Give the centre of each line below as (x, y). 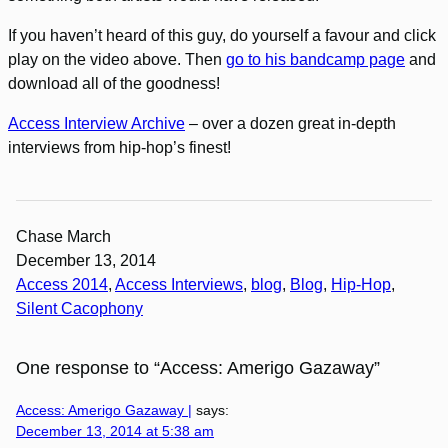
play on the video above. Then (117, 60)
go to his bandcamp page (315, 60)
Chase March (63, 237)
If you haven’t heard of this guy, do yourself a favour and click (222, 36)
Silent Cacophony (79, 309)
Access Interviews (179, 285)
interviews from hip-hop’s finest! (119, 148)
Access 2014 (62, 285)
